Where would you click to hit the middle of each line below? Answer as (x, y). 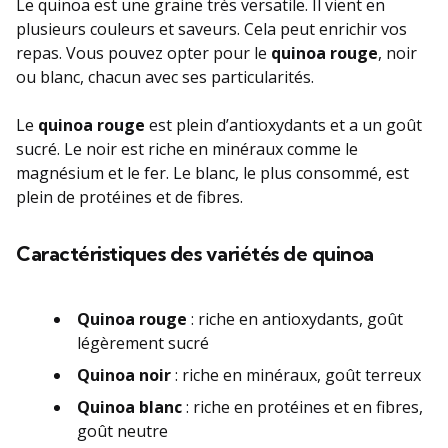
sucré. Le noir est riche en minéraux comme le (187, 148)
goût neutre (122, 430)
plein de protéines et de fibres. (129, 196)
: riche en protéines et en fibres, (302, 406)
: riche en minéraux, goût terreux (296, 374)
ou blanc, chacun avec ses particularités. (165, 76)
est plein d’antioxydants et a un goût (283, 124)
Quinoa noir (124, 374)
